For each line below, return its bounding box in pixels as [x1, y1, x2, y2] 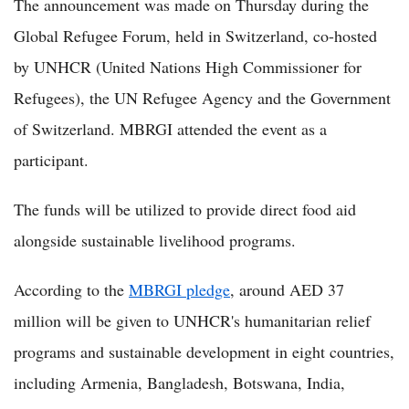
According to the [14, 278, 129, 300]
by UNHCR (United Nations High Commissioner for [14, 55, 362, 78]
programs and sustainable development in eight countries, [14, 340, 394, 362]
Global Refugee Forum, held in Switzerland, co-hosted [14, 24, 377, 47]
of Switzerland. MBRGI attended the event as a [14, 117, 327, 140]
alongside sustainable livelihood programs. [14, 228, 296, 251]
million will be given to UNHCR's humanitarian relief [14, 309, 371, 331]
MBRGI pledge [129, 278, 230, 300]
